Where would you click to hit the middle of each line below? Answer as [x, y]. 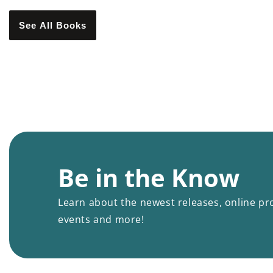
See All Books [53, 25]
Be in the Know [149, 178]
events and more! [101, 219]
